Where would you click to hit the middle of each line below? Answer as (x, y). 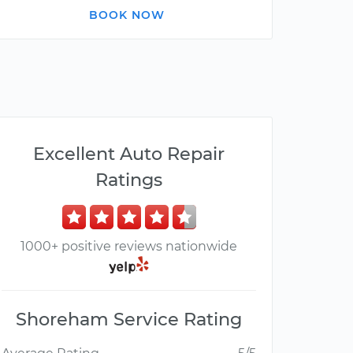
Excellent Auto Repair (129, 154)
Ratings (129, 180)
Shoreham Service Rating (129, 320)
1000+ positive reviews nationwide (129, 246)
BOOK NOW (127, 15)
